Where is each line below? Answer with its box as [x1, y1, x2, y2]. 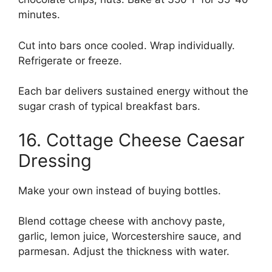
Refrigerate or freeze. [18, 54, 122, 67]
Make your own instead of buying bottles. [18, 184, 221, 197]
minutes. [18, 8, 60, 21]
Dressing [18, 149, 92, 171]
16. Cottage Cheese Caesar [18, 129, 245, 151]
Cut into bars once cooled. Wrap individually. [18, 39, 235, 52]
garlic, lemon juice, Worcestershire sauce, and [18, 230, 242, 243]
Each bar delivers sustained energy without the [18, 85, 248, 98]
